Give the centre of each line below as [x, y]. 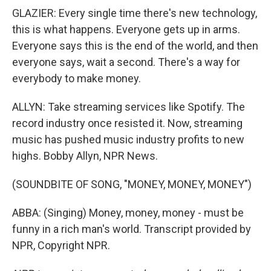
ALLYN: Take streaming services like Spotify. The [129, 107]
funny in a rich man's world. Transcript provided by [132, 229]
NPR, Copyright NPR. [61, 245]
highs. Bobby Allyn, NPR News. [85, 156]
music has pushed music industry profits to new [128, 139]
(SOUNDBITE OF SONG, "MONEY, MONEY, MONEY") [132, 184]
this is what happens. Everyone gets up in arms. [126, 29]
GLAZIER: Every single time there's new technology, [135, 13]
